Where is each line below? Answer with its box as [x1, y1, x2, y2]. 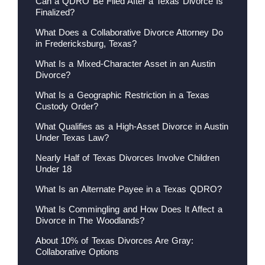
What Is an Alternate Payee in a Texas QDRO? [35, 183, 222, 194]
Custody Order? [35, 101, 99, 111]
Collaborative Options [35, 246, 119, 257]
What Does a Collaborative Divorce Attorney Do [35, 27, 224, 37]
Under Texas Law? [35, 132, 109, 143]
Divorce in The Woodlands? [35, 215, 144, 225]
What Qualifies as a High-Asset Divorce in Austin [35, 121, 229, 131]
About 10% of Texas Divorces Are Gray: [35, 235, 194, 245]
